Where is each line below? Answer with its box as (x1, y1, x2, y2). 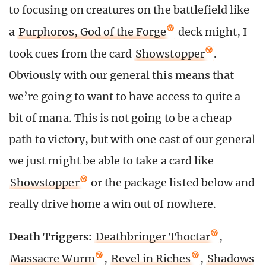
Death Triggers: (9, 229, 94, 243)
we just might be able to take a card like (9, 153, 214, 167)
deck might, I (175, 24, 248, 39)
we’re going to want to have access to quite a (9, 89, 241, 103)
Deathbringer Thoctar (95, 229, 210, 243)
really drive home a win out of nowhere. (9, 197, 216, 211)
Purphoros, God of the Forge (18, 24, 167, 39)
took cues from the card (9, 46, 135, 61)
